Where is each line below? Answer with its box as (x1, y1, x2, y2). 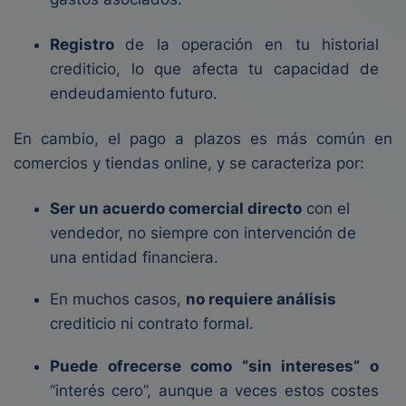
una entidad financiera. (50, 248, 218, 266)
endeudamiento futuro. (50, 84, 217, 102)
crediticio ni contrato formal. (50, 314, 254, 333)
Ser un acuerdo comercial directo (50, 199, 302, 217)
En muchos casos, (50, 290, 186, 308)
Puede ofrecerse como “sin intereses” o (50, 357, 379, 375)
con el (302, 199, 350, 217)
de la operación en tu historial (125, 35, 380, 53)
